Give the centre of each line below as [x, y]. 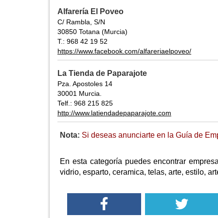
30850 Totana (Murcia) [92, 32]
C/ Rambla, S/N [81, 22]
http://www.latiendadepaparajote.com [114, 113]
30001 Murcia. [80, 94]
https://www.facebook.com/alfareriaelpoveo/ [124, 51]
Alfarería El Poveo [91, 12]
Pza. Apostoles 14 [85, 84]
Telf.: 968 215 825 [85, 103]
